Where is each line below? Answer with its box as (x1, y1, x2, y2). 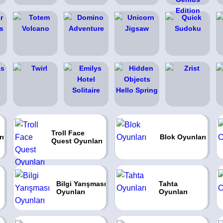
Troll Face (51, 129, 85, 137)
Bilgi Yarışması (56, 180, 106, 188)
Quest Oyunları (51, 137, 103, 145)
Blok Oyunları (159, 133, 206, 141)
